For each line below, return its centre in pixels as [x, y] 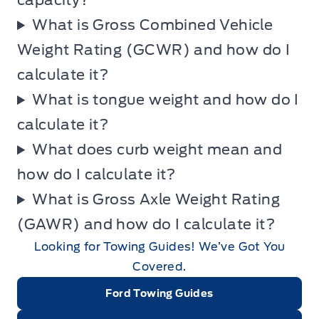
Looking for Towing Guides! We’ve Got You [159, 247]
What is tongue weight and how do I [166, 100]
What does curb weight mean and [157, 150]
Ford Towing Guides [159, 294]
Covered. [159, 267]
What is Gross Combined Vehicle [153, 25]
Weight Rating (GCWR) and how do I [154, 50]
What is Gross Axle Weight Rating [156, 200]
